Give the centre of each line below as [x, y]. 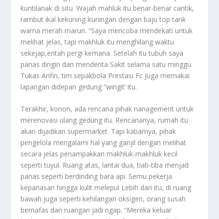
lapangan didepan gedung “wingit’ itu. [79, 87]
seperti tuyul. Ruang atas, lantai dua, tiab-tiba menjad [105, 165]
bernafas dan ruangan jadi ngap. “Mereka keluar [96, 210]
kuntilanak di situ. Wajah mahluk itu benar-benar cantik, [108, 8]
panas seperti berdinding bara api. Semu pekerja [97, 176]
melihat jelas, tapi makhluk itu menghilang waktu [98, 42]
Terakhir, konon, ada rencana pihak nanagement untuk [107, 109]
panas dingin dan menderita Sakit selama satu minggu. [107, 64]
